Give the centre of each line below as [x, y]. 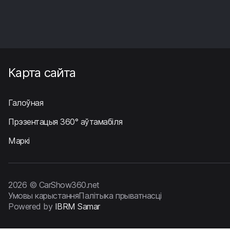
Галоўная [26, 103]
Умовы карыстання [44, 196]
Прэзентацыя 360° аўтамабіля [65, 122]
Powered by [32, 206]
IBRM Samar [77, 206]
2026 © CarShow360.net [54, 185]
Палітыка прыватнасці [120, 196]
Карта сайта [42, 73]
